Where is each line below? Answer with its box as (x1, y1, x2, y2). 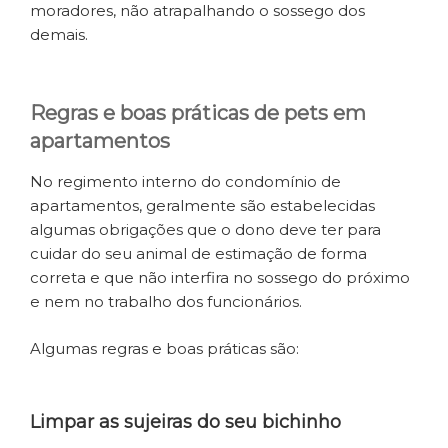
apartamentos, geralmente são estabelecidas (30, 196, 375, 216)
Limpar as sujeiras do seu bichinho (30, 411, 341, 434)
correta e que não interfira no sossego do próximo (30, 268, 410, 288)
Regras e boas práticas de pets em (30, 101, 366, 126)
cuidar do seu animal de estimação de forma (30, 244, 367, 264)
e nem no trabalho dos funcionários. (30, 292, 302, 312)
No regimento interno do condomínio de (30, 172, 341, 192)
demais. (30, 24, 88, 44)
